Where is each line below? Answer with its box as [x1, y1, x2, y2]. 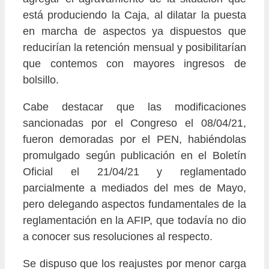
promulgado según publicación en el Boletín [23, 150, 246, 162]
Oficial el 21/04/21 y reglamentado [23, 166, 246, 178]
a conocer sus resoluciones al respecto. [23, 231, 213, 243]
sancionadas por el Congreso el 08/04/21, [23, 117, 246, 130]
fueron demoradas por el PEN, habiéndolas [23, 133, 246, 146]
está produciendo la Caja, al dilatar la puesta [23, 9, 246, 22]
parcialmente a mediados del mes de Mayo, [23, 182, 246, 195]
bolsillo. [23, 74, 59, 86]
